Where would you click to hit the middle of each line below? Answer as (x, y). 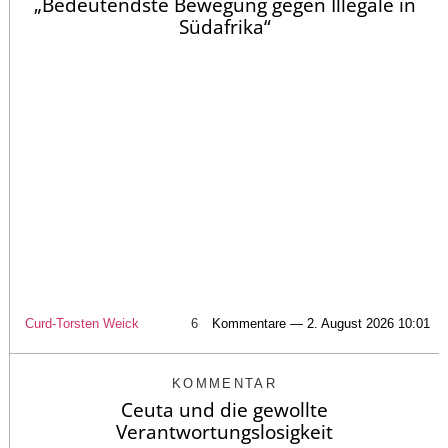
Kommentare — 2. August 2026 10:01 (320, 324)
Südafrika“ (224, 26)
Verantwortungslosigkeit (224, 432)
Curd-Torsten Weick (81, 324)
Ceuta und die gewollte (224, 410)
